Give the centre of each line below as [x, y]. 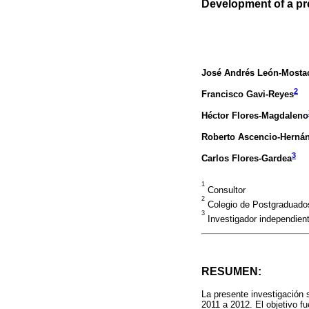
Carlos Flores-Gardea [247, 159]
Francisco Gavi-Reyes [248, 94]
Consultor [225, 190]
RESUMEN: [231, 272]
